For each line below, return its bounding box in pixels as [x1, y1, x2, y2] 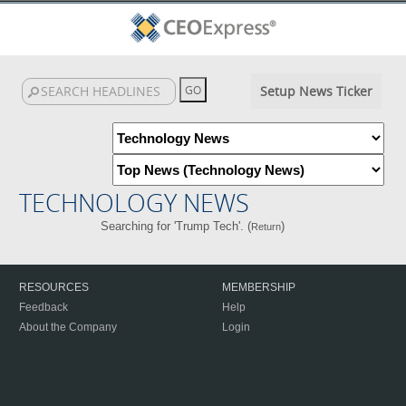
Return [251, 221, 282, 232]
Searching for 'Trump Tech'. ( [101, 219, 252, 233]
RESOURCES [19, 281, 89, 294]
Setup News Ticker [259, 82, 372, 100]
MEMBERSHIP [222, 281, 295, 294]
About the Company [19, 321, 117, 333]
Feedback [19, 301, 68, 314]
